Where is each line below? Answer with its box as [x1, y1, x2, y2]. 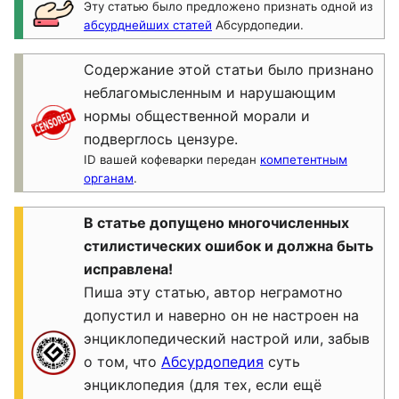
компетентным [260, 152, 347, 167]
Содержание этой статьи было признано [84, 61, 374, 78]
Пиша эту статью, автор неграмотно [84, 283, 343, 301]
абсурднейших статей [84, 18, 212, 32]
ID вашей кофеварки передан [84, 152, 260, 167]
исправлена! [84, 260, 173, 278]
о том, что [84, 353, 161, 370]
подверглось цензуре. [84, 130, 238, 148]
